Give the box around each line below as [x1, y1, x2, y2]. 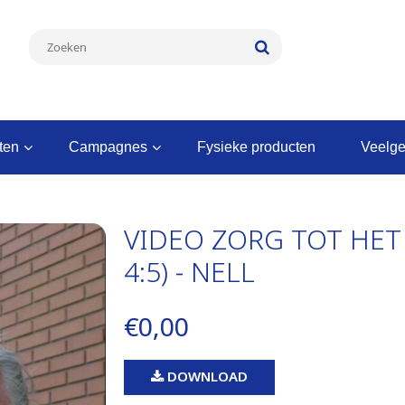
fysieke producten [206, 138, 316, 155]
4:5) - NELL [123, 252, 255, 290]
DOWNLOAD [163, 366, 248, 385]
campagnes [80, 138, 147, 155]
